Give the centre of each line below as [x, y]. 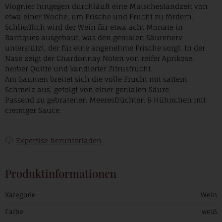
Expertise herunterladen [58, 140]
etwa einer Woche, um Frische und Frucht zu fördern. [99, 17]
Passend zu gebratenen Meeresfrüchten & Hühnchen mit [105, 100]
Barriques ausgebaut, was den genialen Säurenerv [94, 37]
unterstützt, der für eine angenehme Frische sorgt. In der [105, 48]
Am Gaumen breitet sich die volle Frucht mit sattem [96, 79]
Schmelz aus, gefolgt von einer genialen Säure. [88, 89]
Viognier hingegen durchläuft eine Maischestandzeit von [106, 6]
